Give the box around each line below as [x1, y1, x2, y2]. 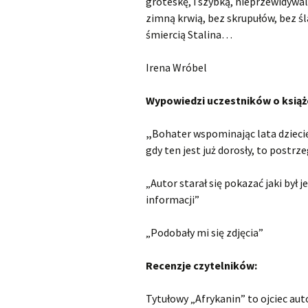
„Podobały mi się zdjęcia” [146, 225, 263, 239]
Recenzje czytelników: [146, 258, 257, 272]
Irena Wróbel [146, 60, 207, 74]
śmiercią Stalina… [146, 27, 232, 41]
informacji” [146, 192, 199, 206]
